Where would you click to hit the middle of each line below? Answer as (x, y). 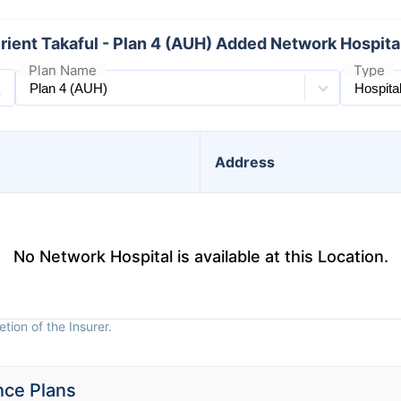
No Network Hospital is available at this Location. (200, 256)
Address (245, 162)
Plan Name (62, 70)
